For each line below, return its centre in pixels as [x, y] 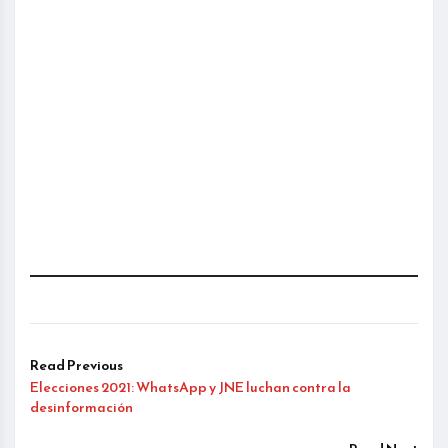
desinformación [81, 408]
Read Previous [76, 366]
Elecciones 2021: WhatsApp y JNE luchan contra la [190, 388]
